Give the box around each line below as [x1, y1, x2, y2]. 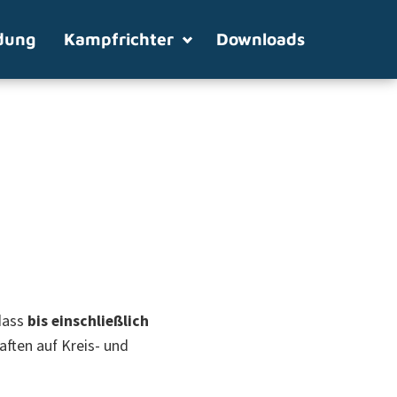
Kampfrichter [64, 28, 174, 49]
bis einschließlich [27, 310, 149, 332]
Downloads [216, 28, 305, 49]
